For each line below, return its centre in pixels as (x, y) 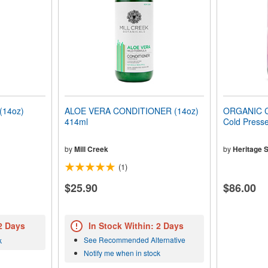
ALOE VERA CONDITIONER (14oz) (131, 111)
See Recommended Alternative (134, 240)
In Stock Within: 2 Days (136, 226)
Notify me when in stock (122, 253)
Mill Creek (91, 149)
